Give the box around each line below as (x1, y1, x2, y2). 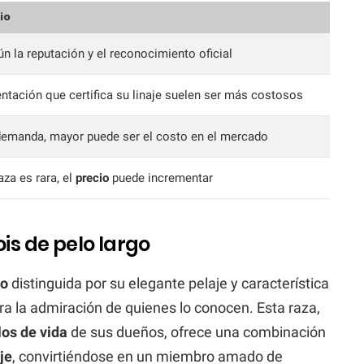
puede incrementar (109, 170, 213, 185)
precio (76, 170, 109, 185)
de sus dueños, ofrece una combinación (67, 323, 326, 340)
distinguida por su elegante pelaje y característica (8, 274, 329, 292)
